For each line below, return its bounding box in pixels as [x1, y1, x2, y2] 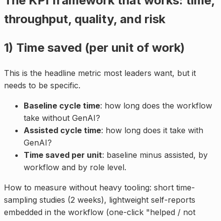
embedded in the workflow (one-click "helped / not [4, 207, 195, 218]
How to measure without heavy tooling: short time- [4, 183, 195, 193]
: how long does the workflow [100, 101, 212, 111]
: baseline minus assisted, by [102, 150, 208, 160]
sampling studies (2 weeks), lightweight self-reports [4, 195, 195, 205]
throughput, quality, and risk [4, 12, 165, 27]
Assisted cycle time [24, 125, 101, 136]
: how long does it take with [101, 125, 203, 136]
